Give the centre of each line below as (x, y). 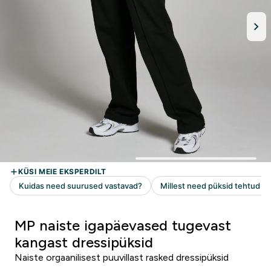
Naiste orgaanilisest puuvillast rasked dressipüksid (122, 257)
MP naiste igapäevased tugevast (123, 225)
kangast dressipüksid (84, 242)
